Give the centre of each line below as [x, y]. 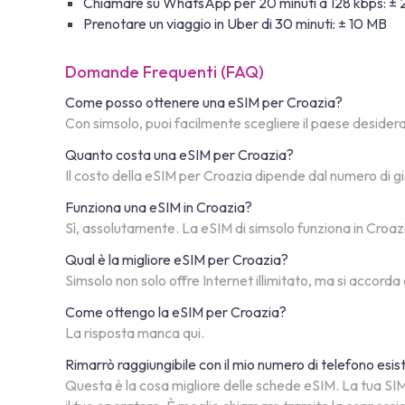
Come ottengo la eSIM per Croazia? [176, 311]
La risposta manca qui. [135, 332]
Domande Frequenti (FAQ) [165, 71]
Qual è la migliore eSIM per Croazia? [177, 259]
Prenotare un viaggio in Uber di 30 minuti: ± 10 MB [235, 23]
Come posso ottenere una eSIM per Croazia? [204, 102]
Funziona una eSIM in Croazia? [159, 207]
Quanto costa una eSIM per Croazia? [179, 154]
